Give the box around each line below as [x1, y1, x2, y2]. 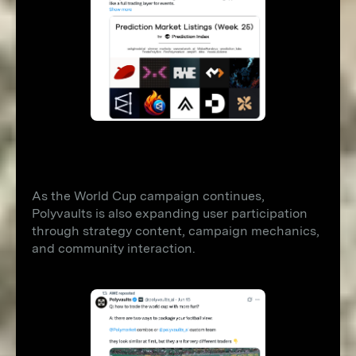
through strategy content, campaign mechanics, [32, 223, 319, 238]
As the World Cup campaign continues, [32, 188, 265, 203]
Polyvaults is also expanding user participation [32, 206, 308, 221]
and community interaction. [32, 241, 195, 256]
